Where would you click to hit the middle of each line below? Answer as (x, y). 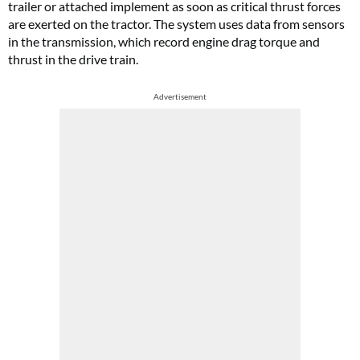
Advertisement (180, 97)
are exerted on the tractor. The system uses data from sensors (176, 24)
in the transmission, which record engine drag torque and (164, 42)
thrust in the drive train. (73, 59)
